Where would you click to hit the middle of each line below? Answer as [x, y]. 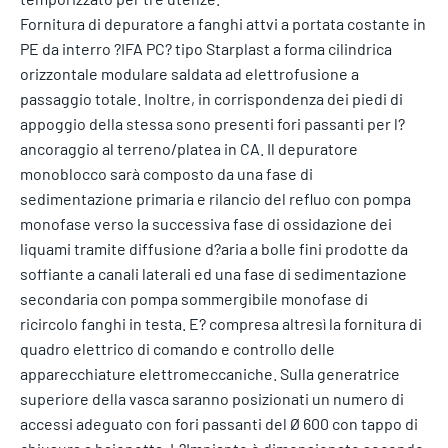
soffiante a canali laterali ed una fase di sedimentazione [213, 273]
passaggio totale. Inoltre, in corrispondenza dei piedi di [211, 98]
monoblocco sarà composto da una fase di [166, 173]
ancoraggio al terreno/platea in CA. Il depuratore [189, 148]
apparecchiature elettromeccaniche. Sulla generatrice [210, 373]
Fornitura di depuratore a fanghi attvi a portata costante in [223, 23]
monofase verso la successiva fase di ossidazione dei [206, 223]
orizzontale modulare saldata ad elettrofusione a [189, 73]
